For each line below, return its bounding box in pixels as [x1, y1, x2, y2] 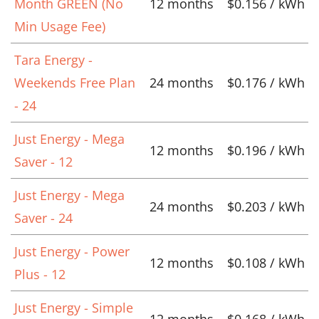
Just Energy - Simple [14, 298, 133, 316]
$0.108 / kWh [227, 253, 305, 271]
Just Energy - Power [14, 242, 130, 260]
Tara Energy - [14, 51, 93, 68]
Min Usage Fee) [14, 17, 105, 35]
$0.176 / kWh [227, 73, 305, 91]
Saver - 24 [14, 209, 73, 226]
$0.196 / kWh [227, 141, 305, 159]
